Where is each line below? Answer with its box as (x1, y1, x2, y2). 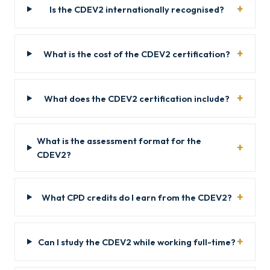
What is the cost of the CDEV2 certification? (43, 48, 230, 60)
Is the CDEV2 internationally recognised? (49, 3, 224, 15)
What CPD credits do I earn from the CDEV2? (41, 191, 232, 203)
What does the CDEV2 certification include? (43, 92, 230, 104)
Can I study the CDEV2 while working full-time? (37, 236, 236, 248)
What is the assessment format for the (36, 135, 201, 146)
